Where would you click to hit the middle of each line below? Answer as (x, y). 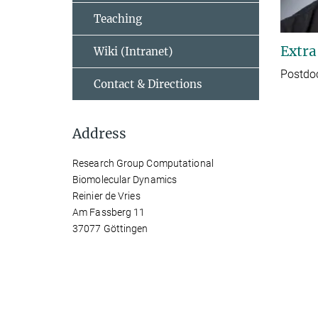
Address (99, 133)
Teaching (118, 19)
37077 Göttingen (110, 229)
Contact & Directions (148, 84)
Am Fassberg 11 (109, 212)
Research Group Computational (143, 163)
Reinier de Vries (106, 196)
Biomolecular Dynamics (125, 180)
